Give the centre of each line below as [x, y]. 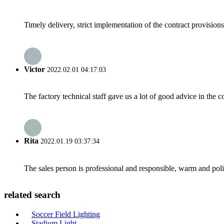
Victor [34, 69]
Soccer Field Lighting [66, 214]
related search [32, 195]
